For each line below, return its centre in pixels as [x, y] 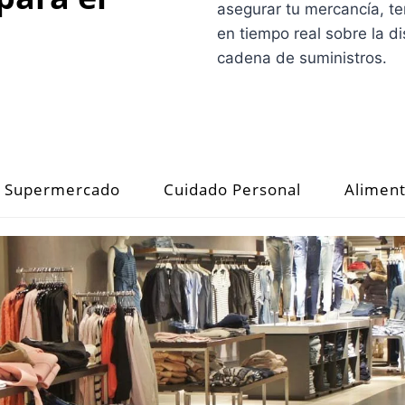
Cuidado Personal [232, 189]
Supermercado [62, 189]
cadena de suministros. [302, 57]
